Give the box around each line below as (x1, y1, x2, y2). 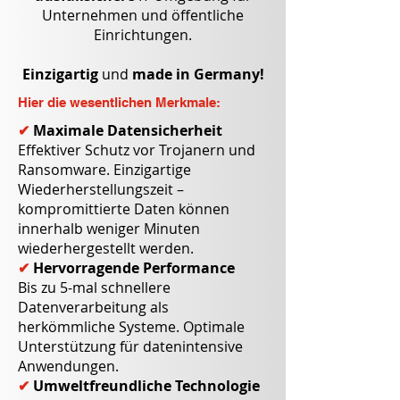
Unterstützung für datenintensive (18, 337, 243, 356)
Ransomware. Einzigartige (18, 160, 191, 179)
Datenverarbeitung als (18, 297, 169, 317)
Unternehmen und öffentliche (42, 5, 244, 25)
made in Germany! (131, 64, 264, 84)
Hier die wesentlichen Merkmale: (18, 95, 221, 110)
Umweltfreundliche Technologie (29, 376, 260, 396)
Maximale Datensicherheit (29, 121, 222, 140)
